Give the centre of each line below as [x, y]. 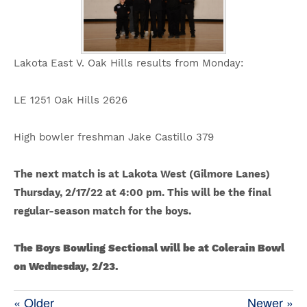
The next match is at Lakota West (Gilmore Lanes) [142, 174]
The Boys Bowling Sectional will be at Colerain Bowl [149, 248]
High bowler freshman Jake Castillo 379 [115, 137]
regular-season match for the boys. [102, 211]
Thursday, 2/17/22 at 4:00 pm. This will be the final [143, 193]
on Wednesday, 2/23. [67, 267]
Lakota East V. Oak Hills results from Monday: [130, 63]
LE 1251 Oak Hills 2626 [72, 100]
